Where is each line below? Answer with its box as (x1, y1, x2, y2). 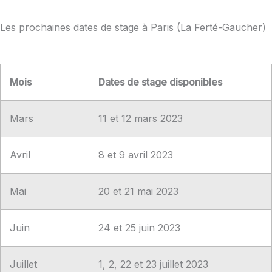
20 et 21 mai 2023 (98, 185, 178, 197)
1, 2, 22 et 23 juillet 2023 (98, 257, 208, 270)
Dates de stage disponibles (98, 75, 222, 88)
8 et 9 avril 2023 (98, 148, 173, 161)
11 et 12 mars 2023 (98, 112, 183, 124)
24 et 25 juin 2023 (98, 221, 180, 234)
